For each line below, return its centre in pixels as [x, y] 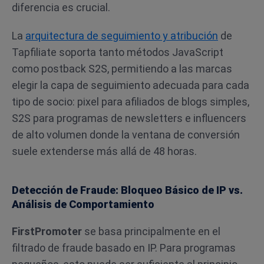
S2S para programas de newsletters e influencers [129, 118]
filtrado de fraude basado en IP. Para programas [124, 248]
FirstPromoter [47, 231]
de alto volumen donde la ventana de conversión [126, 135]
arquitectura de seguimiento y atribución [122, 36]
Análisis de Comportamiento [83, 204]
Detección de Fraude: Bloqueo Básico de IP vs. [127, 190]
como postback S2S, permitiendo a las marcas [122, 69]
